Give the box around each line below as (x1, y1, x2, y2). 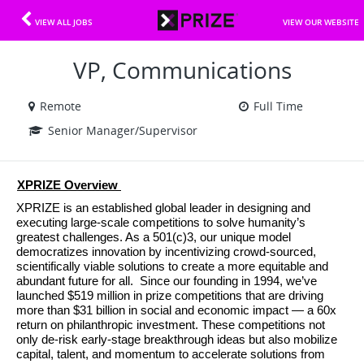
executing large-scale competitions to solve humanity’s (16, 216, 305, 229)
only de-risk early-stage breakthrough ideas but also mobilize (16, 333, 337, 346)
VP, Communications (72, 54, 292, 85)
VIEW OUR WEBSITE (283, 16, 359, 28)
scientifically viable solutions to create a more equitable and (16, 260, 328, 273)
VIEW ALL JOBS (35, 16, 93, 28)
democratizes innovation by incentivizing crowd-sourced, (16, 245, 316, 258)
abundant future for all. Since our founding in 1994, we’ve (16, 275, 317, 288)
